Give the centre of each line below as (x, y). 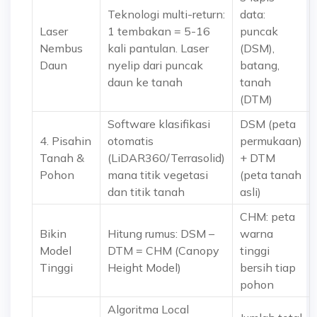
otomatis (131, 141)
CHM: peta (267, 217)
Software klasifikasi (159, 124)
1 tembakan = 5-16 (159, 31)
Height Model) (144, 267)
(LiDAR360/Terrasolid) (166, 158)
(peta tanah (271, 175)
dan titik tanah (146, 192)
